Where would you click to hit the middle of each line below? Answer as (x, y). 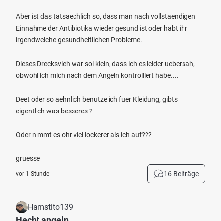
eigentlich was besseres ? (54, 111)
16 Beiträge (181, 174)
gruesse (28, 158)
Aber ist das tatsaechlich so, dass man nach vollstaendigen (106, 16)
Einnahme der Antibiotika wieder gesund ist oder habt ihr (102, 28)
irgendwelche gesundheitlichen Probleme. (79, 40)
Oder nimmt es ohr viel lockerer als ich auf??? (84, 135)
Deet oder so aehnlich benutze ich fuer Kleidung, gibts (97, 99)
